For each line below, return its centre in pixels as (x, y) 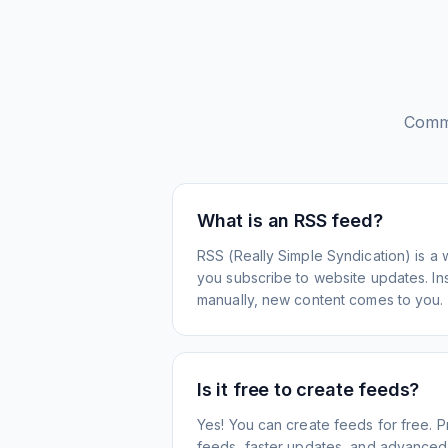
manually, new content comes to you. (320, 299)
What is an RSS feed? (290, 220)
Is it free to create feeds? (308, 389)
